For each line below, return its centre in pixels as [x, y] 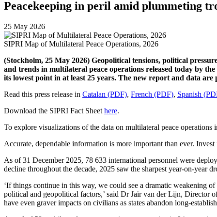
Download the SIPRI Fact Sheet [54, 110]
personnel [163, 160]
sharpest [154, 169]
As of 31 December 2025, [45, 160]
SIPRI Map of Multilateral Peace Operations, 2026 [81, 44]
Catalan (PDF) [105, 94]
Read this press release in [43, 94]
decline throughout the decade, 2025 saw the [73, 169]
